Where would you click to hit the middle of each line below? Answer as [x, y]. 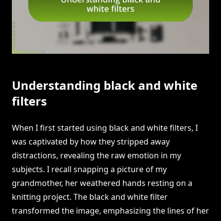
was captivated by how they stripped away [91, 142]
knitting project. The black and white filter [90, 197]
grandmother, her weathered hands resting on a [102, 183]
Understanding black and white [105, 85]
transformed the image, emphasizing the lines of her [110, 211]
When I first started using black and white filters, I [105, 128]
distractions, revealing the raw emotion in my [96, 156]
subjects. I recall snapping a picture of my [89, 169]
